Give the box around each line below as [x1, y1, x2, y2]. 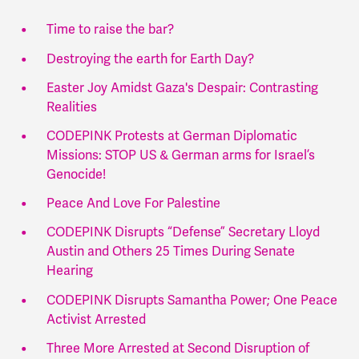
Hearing [46, 263, 96, 280]
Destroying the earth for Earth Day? [46, 50, 257, 67]
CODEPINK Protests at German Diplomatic [46, 128, 297, 145]
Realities [46, 99, 100, 115]
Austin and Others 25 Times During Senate [46, 244, 295, 260]
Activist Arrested [46, 311, 146, 328]
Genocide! [46, 167, 109, 184]
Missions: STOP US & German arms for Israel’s [46, 147, 315, 164]
